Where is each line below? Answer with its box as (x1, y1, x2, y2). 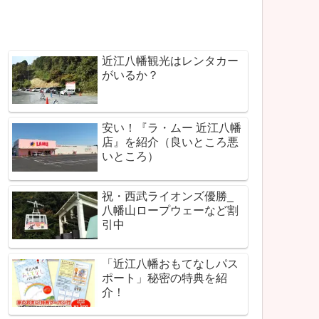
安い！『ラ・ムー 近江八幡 (102, 122, 241, 135)
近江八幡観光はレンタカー (102, 54, 239, 67)
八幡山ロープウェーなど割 (102, 204, 239, 216)
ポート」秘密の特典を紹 (102, 271, 227, 284)
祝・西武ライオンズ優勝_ (102, 189, 234, 202)
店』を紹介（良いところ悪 (102, 136, 239, 149)
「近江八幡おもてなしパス (102, 257, 239, 270)
